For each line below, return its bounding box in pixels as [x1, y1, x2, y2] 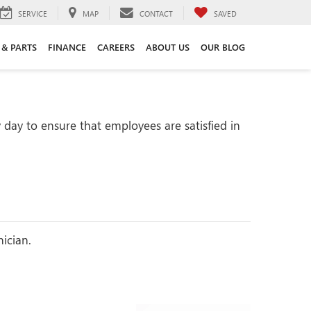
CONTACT [140, 8, 173, 19]
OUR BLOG [201, 40, 245, 53]
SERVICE [18, 8, 47, 19]
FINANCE [48, 40, 86, 53]
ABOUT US [146, 40, 190, 53]
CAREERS [97, 40, 135, 53]
